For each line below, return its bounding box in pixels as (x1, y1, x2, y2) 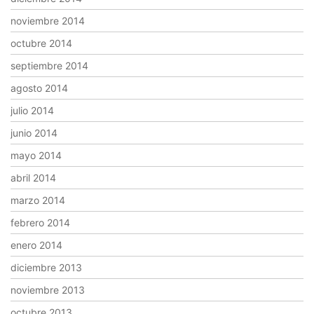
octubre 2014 (11, 37, 72, 49)
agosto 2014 (11, 82, 68, 94)
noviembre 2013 (11, 284, 85, 296)
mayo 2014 (11, 149, 62, 161)
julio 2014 (11, 104, 54, 116)
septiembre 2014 (11, 60, 88, 71)
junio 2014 (11, 127, 57, 139)
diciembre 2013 (11, 261, 82, 273)
